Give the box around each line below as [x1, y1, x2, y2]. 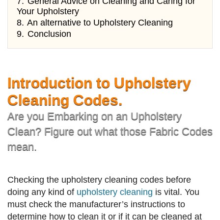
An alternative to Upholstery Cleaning [27, 18, 173, 28]
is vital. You [153, 187, 199, 197]
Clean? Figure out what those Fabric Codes [7, 125, 213, 138]
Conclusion [27, 29, 71, 39]
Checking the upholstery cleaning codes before [7, 175, 191, 185]
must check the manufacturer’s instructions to [7, 199, 185, 210]
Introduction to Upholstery [7, 74, 191, 91]
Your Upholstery [17, 6, 79, 17]
